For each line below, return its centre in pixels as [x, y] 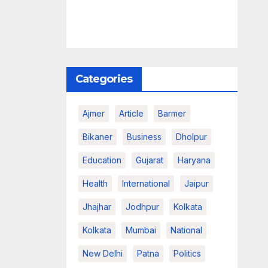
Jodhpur [142, 207]
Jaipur [196, 183]
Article [131, 113]
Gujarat [149, 160]
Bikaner [97, 137]
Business [144, 137]
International [146, 183]
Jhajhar [97, 207]
